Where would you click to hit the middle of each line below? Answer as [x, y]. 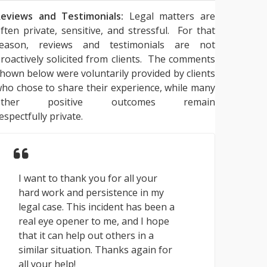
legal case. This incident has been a [97, 207]
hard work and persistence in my [91, 193]
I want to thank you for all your [88, 178]
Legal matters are [170, 16]
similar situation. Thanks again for [95, 250]
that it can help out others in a [86, 236]
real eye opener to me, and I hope [94, 221]
